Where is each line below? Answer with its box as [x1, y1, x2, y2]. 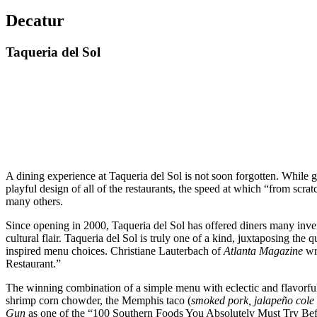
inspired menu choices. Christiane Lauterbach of [6, 244, 224, 257]
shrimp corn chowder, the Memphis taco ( [6, 294, 191, 306]
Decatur [6, 11, 64, 30]
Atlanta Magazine [224, 244, 303, 257]
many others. [6, 195, 63, 207]
